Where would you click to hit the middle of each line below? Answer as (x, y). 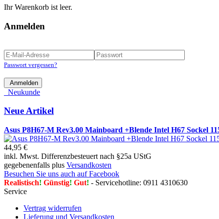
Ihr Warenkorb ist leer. (38, 7)
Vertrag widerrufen (53, 208)
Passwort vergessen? (31, 65)
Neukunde (22, 92)
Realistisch (22, 182)
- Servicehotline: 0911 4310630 (138, 182)
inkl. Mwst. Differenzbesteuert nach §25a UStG (78, 156)
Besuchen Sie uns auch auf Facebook (62, 174)
